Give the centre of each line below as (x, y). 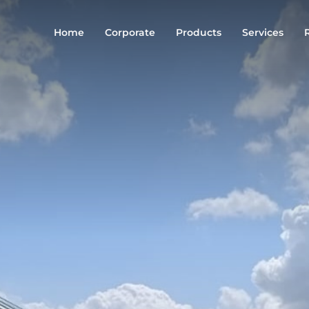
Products (199, 32)
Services (263, 32)
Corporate (130, 32)
